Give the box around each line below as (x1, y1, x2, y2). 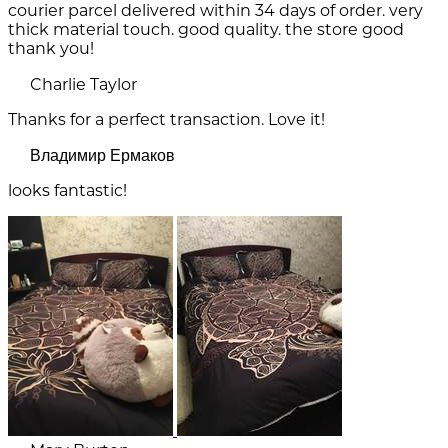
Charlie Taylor (30, 75, 137, 95)
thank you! (8, 39, 94, 59)
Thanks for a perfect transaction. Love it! (8, 110, 325, 130)
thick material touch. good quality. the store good (8, 20, 404, 40)
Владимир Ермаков (30, 146, 175, 166)
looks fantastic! (8, 181, 127, 201)
